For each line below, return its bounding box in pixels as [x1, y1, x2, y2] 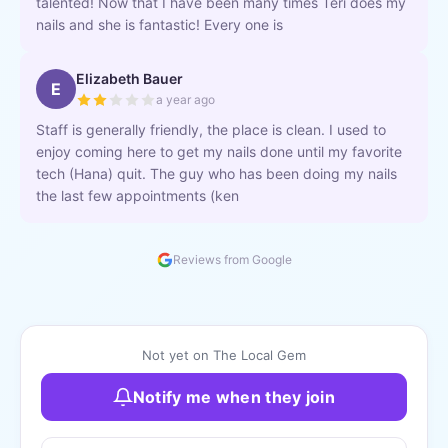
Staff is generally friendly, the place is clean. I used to [36, 121, 386, 138]
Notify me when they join [132, 387, 336, 407]
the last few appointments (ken [36, 187, 239, 204]
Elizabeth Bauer [76, 70, 183, 87]
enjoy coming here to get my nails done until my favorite [36, 143, 402, 160]
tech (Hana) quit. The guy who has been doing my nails [36, 165, 397, 182]
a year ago [156, 92, 215, 107]
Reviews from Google [172, 252, 292, 267]
